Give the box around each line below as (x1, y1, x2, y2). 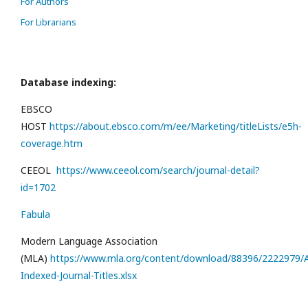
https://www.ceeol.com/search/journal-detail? (56, 164, 260, 177)
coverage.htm (21, 137, 82, 151)
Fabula (21, 208, 50, 221)
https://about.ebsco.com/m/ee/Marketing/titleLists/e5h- (49, 120, 302, 133)
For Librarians (21, 16, 76, 29)
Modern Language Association (21, 234, 157, 248)
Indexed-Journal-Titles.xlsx (21, 269, 142, 283)
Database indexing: (21, 76, 116, 89)
